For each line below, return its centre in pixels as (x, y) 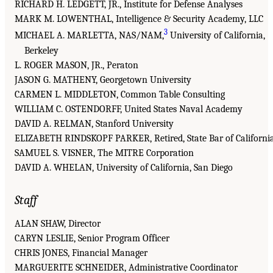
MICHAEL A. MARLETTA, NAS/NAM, (89, 36)
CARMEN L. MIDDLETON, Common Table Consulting (120, 94)
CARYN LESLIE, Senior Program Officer (92, 238)
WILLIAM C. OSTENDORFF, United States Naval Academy (129, 109)
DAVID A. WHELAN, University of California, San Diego (124, 167)
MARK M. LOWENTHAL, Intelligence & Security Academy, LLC (139, 19)
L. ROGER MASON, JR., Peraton (76, 65)
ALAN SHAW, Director (58, 223)
